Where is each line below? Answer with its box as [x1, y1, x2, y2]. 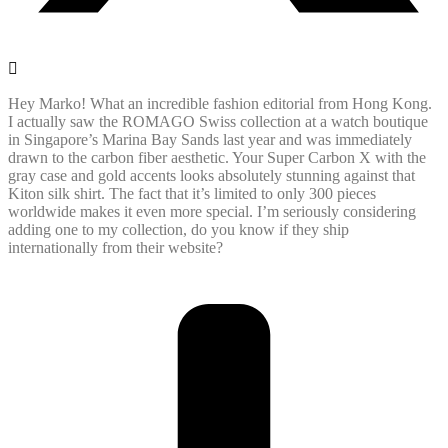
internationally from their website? [8, 239, 223, 257]
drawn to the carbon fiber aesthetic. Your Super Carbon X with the [8, 149, 426, 167]
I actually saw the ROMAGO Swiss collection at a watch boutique [8, 113, 428, 131]
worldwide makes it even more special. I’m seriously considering [8, 203, 416, 221]
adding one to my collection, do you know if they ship [8, 221, 349, 239]
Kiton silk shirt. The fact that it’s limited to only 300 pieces [8, 185, 376, 203]
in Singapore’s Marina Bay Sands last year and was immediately [8, 131, 412, 149]
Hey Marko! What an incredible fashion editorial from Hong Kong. [8, 95, 432, 113]
